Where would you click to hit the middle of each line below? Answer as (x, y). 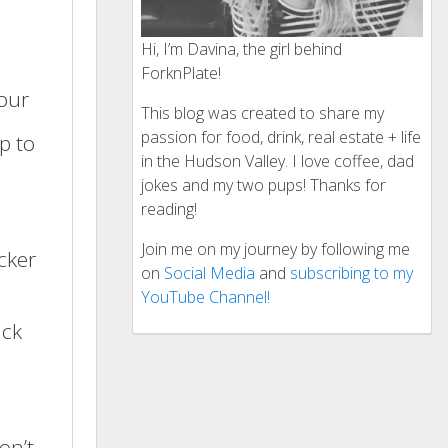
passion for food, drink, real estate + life (281, 137)
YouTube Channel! (205, 297)
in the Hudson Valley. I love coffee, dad (277, 161)
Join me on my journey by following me (275, 249)
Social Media (209, 273)
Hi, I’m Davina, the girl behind (241, 49)
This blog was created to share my (262, 113)
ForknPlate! (181, 73)
